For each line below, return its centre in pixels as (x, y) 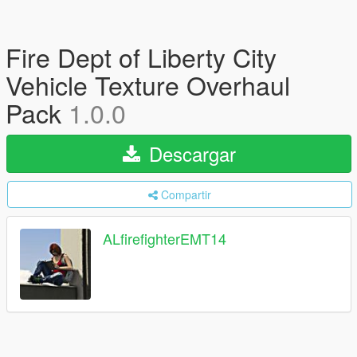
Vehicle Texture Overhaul (148, 84)
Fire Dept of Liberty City (141, 57)
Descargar (189, 153)
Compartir (186, 194)
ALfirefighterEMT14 (165, 239)
